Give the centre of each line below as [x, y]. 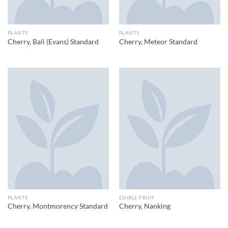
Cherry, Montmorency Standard [58, 206]
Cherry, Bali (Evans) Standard [53, 41]
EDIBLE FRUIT [137, 198]
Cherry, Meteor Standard [158, 41]
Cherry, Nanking [145, 206]
